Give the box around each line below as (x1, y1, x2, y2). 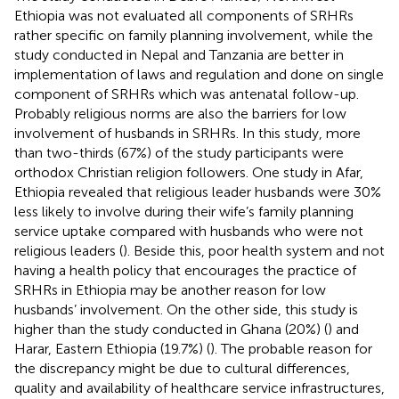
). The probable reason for (210, 339, 372, 357)
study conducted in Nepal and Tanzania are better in (14, 45, 344, 63)
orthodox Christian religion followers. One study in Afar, (14, 163, 363, 181)
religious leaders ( (14, 241, 123, 259)
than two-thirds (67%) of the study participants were (14, 143, 344, 161)
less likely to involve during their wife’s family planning (14, 202, 354, 220)
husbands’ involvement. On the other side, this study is (14, 300, 358, 318)
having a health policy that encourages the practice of (14, 261, 356, 279)
